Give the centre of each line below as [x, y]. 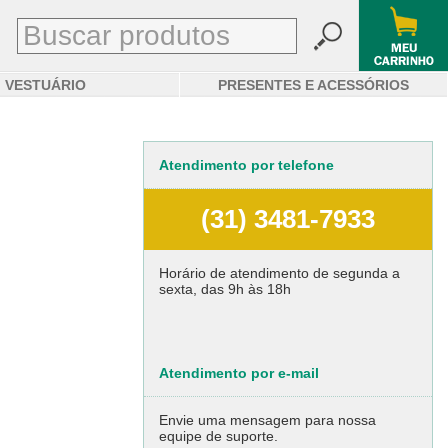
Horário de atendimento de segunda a [279, 273]
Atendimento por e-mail [239, 373]
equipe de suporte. [218, 436]
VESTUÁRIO [45, 85]
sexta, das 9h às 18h [225, 289]
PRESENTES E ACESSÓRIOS [313, 85]
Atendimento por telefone [246, 165]
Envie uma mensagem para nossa [267, 420]
